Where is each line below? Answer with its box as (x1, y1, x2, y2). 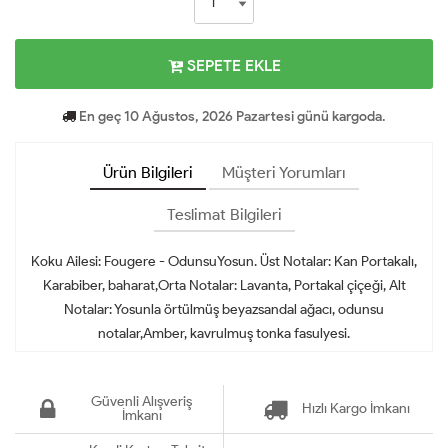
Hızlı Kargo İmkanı (301, 399, 410, 417)
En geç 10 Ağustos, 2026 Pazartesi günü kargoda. (76, 107, 386, 125)
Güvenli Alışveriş (91, 392, 192, 410)
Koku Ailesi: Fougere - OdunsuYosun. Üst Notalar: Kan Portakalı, (31, 252, 417, 270)
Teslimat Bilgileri (166, 204, 282, 224)
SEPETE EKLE (182, 55, 281, 75)
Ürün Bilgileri (102, 162, 193, 182)
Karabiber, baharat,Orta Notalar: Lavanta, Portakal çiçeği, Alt (42, 276, 406, 294)
